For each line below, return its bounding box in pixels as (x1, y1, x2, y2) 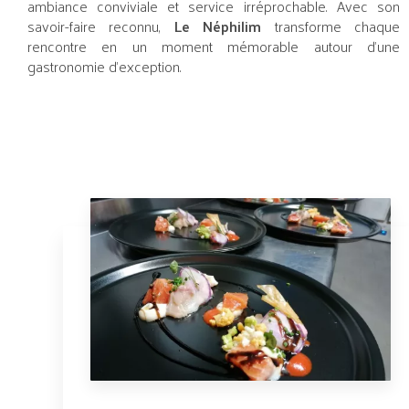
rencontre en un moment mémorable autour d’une (27, 33, 400, 60)
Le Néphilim (173, 13, 262, 40)
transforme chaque (261, 13, 400, 40)
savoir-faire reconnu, (27, 13, 174, 40)
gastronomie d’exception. (27, 53, 182, 80)
